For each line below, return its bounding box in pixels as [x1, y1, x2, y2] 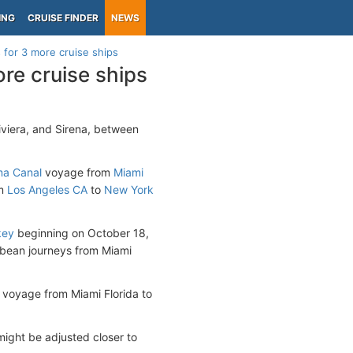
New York [104, 183, 154, 196]
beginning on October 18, [14, 226, 149, 240]
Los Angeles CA [7, 183, 87, 196]
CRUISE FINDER [28, 12, 98, 24]
